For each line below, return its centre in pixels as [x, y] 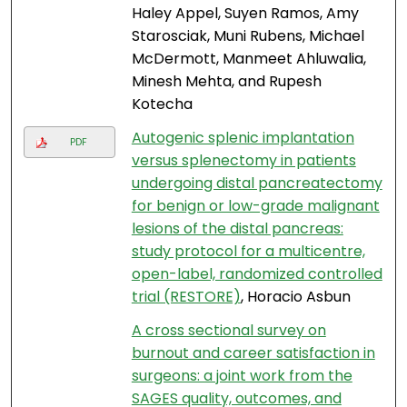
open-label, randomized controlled [257, 274]
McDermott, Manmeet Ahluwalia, [248, 59]
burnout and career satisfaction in [253, 353]
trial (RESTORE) [186, 297]
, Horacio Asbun [295, 297]
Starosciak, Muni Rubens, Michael [248, 36]
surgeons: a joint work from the [242, 376]
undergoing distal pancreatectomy [257, 184]
